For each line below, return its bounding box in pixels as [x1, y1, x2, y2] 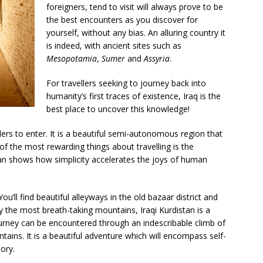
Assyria [144, 53, 170, 65]
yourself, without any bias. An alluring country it [46, 27, 225, 39]
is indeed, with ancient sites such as [46, 40, 181, 52]
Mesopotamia [46, 53, 97, 65]
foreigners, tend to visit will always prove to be [46, 1, 223, 13]
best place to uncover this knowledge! [46, 103, 190, 115]
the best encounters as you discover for [46, 14, 198, 26]
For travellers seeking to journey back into [46, 77, 206, 89]
